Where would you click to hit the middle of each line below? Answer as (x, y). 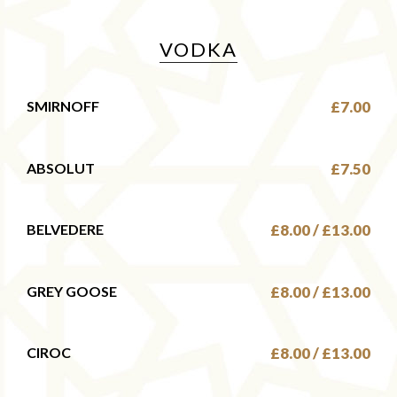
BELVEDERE (65, 230)
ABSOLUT (61, 167)
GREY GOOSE (72, 291)
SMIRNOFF (59, 105)
